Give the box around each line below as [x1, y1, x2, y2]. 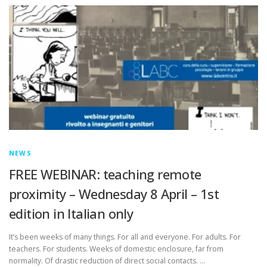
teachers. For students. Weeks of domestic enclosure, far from [9, 243, 223, 254]
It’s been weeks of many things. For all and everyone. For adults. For [9, 231, 241, 242]
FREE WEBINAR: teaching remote [9, 164, 201, 183]
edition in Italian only [9, 204, 133, 222]
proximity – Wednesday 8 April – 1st [9, 184, 219, 203]
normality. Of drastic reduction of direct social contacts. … [9, 255, 205, 266]
